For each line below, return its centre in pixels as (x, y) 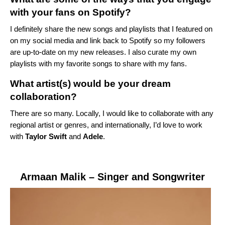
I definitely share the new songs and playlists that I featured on (111, 29)
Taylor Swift (46, 136)
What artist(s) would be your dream (90, 83)
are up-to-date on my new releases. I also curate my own (103, 52)
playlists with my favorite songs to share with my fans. (99, 63)
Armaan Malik (53, 177)
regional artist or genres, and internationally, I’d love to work (106, 125)
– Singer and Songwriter (147, 177)
